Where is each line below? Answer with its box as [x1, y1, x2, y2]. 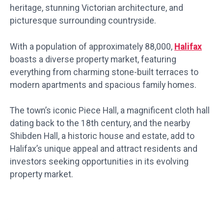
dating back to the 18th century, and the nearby [10, 118, 190, 129]
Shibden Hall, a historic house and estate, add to [10, 131, 194, 141]
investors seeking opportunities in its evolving [10, 157, 189, 167]
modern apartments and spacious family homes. [10, 80, 196, 90]
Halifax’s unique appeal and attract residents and [10, 144, 197, 154]
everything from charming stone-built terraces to [10, 67, 198, 77]
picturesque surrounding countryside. [10, 16, 156, 26]
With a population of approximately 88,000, [10, 41, 174, 52]
